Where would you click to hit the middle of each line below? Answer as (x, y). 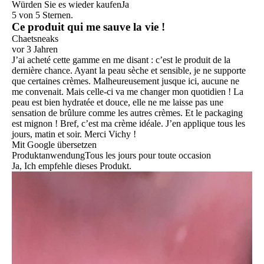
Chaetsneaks (35, 39)
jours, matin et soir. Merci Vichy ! (74, 134)
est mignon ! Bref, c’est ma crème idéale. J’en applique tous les (128, 124)
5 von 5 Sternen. (42, 15)
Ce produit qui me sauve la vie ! (88, 27)
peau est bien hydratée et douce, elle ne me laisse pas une (118, 103)
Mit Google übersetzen (54, 145)
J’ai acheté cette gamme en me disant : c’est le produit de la (121, 60)
